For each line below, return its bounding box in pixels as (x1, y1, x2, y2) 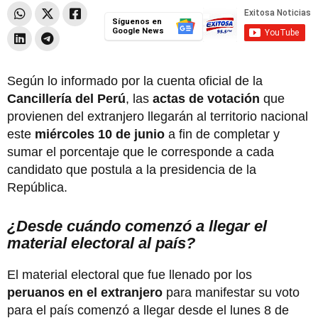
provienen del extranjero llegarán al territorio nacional (7, 109, 308, 124)
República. (7, 180, 67, 194)
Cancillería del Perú (7, 91, 126, 106)
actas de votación (149, 91, 260, 106)
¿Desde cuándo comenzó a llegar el (7, 216, 267, 235)
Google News (111, 26, 164, 35)
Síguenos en (111, 16, 162, 26)
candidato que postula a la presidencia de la (7, 162, 256, 177)
